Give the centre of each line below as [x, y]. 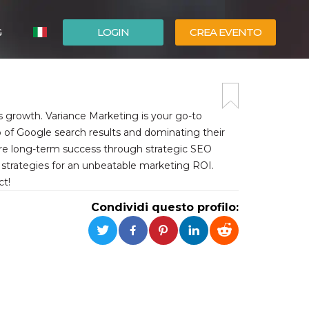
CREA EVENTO [226, 32]
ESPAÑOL [75, 75]
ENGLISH [73, 96]
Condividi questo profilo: [165, 207]
